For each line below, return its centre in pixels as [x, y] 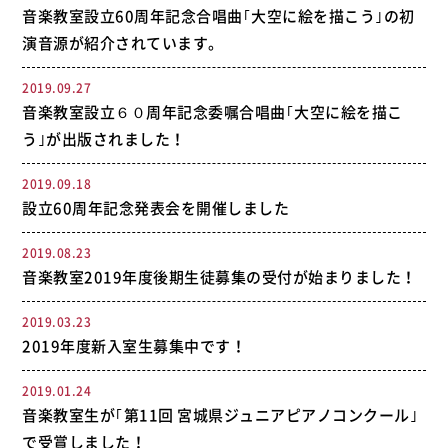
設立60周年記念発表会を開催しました [156, 208]
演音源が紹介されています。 [123, 43]
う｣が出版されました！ [104, 139]
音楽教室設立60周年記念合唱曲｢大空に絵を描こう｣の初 [218, 16]
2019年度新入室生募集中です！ [134, 346]
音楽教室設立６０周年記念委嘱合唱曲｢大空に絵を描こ [212, 112]
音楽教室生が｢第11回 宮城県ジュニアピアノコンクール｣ [220, 415]
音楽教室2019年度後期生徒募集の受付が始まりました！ [219, 277]
